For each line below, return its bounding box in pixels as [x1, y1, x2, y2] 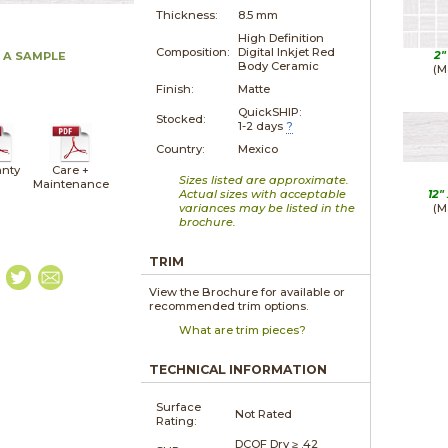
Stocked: [156, 111, 206, 126]
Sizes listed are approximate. [179, 172, 350, 187]
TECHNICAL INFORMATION [149, 361, 328, 377]
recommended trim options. [149, 298, 309, 313]
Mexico [238, 141, 279, 156]
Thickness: [156, 7, 218, 22]
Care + [51, 162, 89, 177]
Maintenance [32, 176, 109, 191]
